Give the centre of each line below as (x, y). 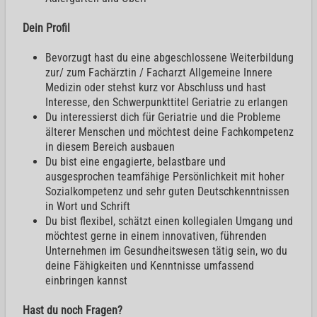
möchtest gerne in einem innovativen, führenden (156, 236)
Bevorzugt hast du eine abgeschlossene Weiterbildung (169, 57)
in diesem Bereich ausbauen (110, 146)
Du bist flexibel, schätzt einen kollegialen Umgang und (169, 221)
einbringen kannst (86, 280)
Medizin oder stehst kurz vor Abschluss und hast (156, 87)
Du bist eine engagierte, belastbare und (136, 161)
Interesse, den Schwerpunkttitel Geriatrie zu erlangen (167, 102)
